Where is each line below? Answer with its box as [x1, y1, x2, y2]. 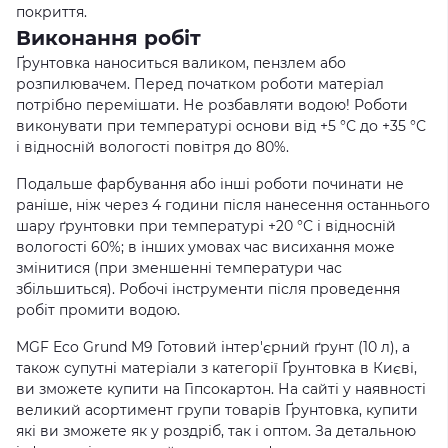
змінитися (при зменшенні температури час [16, 259, 342, 277]
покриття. [16, 3, 87, 21]
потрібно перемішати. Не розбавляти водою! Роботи [16, 96, 408, 114]
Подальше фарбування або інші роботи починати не [16, 175, 404, 193]
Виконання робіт [16, 26, 201, 50]
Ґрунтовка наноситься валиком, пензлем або [16, 54, 346, 72]
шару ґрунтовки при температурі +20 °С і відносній [16, 217, 396, 235]
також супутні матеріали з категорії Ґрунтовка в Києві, [16, 359, 417, 377]
